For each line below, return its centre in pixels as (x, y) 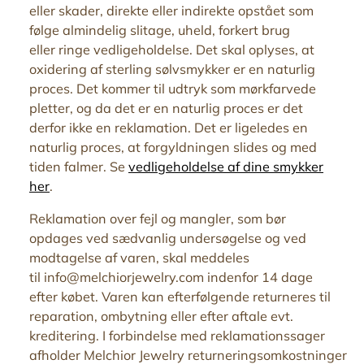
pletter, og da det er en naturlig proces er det (166, 108)
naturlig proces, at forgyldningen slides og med (173, 147)
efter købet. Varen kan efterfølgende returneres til (180, 296)
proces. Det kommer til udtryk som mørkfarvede (173, 88)
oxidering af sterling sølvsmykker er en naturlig (172, 69)
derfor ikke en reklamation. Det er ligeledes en (169, 127)
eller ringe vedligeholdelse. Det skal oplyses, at (172, 49)
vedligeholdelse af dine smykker (226, 166)
